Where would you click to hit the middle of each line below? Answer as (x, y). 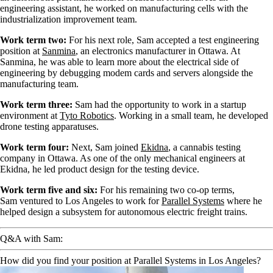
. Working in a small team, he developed (191, 116)
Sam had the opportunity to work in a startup (159, 105)
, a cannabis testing (204, 147)
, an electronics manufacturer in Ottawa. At (158, 51)
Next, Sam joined (105, 147)
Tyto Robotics (87, 116)
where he (243, 201)
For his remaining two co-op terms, (166, 190)
